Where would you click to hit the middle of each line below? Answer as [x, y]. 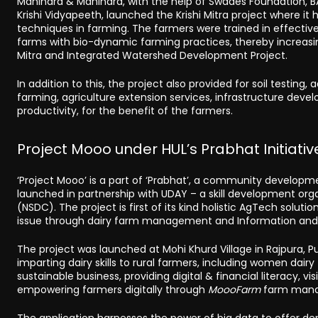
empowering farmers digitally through [113, 289]
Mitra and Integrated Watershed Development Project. [152, 55]
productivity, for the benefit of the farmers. [125, 110]
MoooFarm [234, 289]
